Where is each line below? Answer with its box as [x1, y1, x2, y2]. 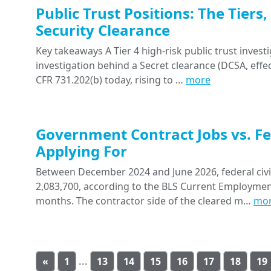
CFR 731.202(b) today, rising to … [36, 73, 186, 87]
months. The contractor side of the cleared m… [36, 194, 253, 208]
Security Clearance [36, 20, 170, 41]
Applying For [36, 141, 127, 162]
